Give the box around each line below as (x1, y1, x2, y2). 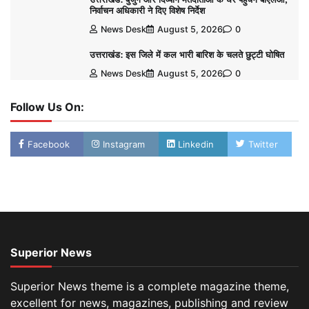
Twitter (248, 139, 278, 150)
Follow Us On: (10, 100, 84, 114)
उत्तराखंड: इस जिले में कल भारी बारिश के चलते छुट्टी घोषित (89, 49, 284, 61)
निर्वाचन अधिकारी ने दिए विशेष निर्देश (89, 5, 205, 17)
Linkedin (178, 139, 214, 150)
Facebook (28, 139, 70, 150)
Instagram (103, 139, 145, 150)
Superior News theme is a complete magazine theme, (10, 279, 289, 294)
